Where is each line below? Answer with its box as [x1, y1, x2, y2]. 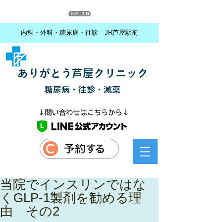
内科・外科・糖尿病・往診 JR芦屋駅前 [20, 29, 138, 36]
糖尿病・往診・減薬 [45, 85, 120, 94]
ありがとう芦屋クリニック [17, 68, 148, 79]
